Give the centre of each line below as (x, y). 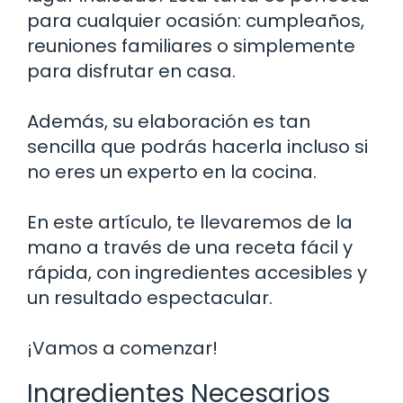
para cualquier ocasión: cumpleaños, (196, 20)
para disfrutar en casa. (131, 71)
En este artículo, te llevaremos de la (190, 222)
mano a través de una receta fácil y (190, 247)
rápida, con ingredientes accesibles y (197, 272)
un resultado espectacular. (150, 297)
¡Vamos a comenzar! (122, 348)
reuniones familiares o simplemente (191, 45)
